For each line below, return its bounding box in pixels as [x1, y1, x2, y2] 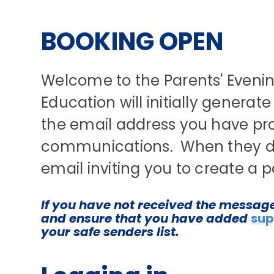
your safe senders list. [41, 223, 180, 240]
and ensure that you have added [41, 210, 251, 227]
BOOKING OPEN [41, 24, 224, 59]
